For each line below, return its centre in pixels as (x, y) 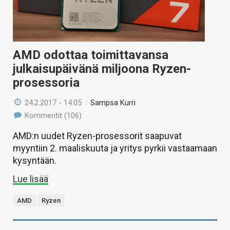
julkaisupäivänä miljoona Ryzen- (102, 69)
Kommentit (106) (52, 115)
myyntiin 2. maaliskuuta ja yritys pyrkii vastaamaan (115, 148)
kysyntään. (35, 160)
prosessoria (46, 82)
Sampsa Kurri (113, 102)
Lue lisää (31, 179)
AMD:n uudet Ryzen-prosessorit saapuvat (97, 136)
